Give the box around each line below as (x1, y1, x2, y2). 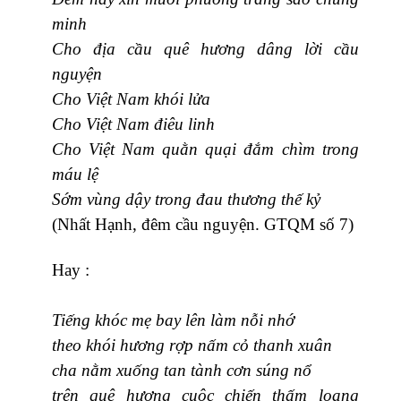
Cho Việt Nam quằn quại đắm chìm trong (52, 139, 359, 158)
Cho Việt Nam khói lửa (52, 89, 210, 108)
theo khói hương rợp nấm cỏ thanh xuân (52, 335, 332, 354)
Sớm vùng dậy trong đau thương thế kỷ (52, 189, 320, 209)
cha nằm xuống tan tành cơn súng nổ (52, 360, 311, 380)
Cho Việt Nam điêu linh (52, 114, 215, 133)
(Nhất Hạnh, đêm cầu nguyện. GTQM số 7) (52, 214, 354, 234)
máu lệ (52, 164, 98, 183)
